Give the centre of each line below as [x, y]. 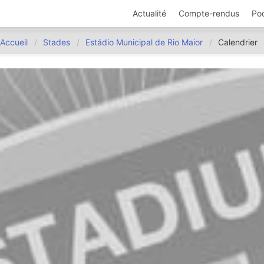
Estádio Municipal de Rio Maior [144, 42]
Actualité [150, 14]
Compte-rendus [209, 14]
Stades [57, 42]
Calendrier [238, 42]
